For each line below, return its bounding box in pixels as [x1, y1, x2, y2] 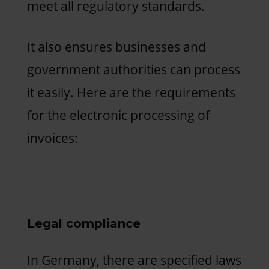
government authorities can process [26, 61, 240, 78]
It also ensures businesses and [26, 38, 206, 55]
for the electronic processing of [26, 106, 210, 124]
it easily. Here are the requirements [26, 83, 235, 101]
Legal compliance [26, 216, 144, 231]
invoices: [26, 129, 81, 147]
